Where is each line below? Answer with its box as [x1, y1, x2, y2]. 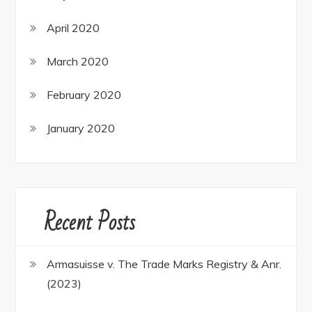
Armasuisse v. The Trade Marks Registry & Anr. [47, 257, 282, 272]
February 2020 [47, 88, 122, 102]
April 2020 [47, 21, 100, 36]
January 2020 [47, 121, 116, 136]
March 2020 [47, 54, 109, 69]
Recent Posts [44, 202, 136, 244]
